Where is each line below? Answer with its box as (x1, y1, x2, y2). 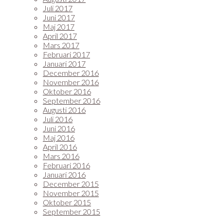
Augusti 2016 (43, 105, 86, 114)
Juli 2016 (43, 114, 73, 124)
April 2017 (43, 31, 77, 40)
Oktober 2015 (43, 198, 91, 207)
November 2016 (43, 77, 99, 87)
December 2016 (43, 68, 99, 77)
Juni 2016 (43, 124, 75, 133)
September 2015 (43, 207, 100, 216)
